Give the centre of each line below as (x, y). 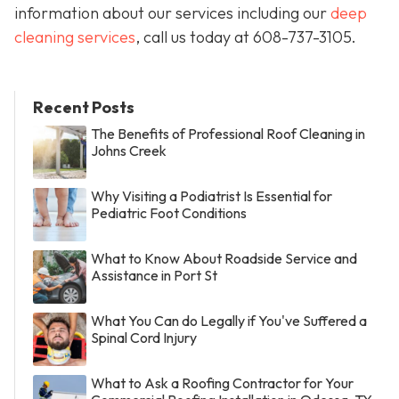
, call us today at (194, 37)
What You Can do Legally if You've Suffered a (229, 320)
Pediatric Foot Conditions (169, 212)
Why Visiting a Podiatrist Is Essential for (212, 195)
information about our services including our (172, 13)
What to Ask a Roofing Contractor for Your (222, 383)
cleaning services (75, 37)
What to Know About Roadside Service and (224, 258)
